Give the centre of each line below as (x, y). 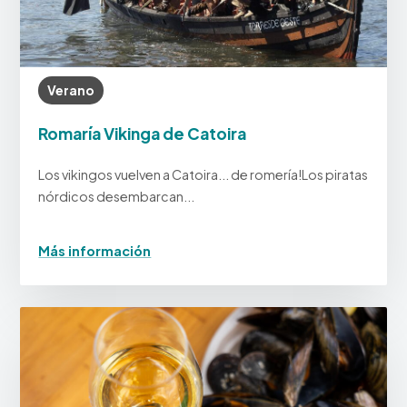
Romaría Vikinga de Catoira (143, 134)
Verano (71, 90)
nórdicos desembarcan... (117, 197)
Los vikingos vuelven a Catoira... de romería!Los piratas (203, 175)
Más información (95, 251)
